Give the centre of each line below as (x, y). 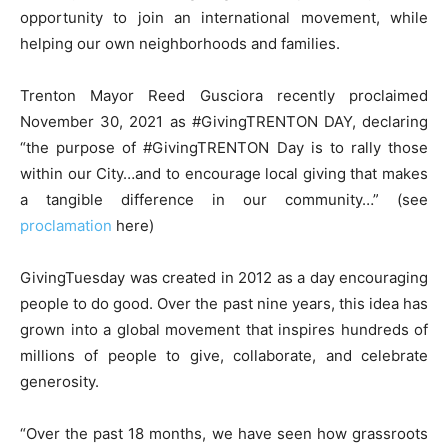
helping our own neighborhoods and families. (180, 43)
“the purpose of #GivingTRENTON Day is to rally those (224, 147)
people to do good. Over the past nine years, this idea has (224, 303)
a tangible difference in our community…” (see (224, 199)
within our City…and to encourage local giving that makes (224, 173)
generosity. (59, 381)
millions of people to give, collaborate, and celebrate (224, 355)
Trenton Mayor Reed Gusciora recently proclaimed (224, 95)
